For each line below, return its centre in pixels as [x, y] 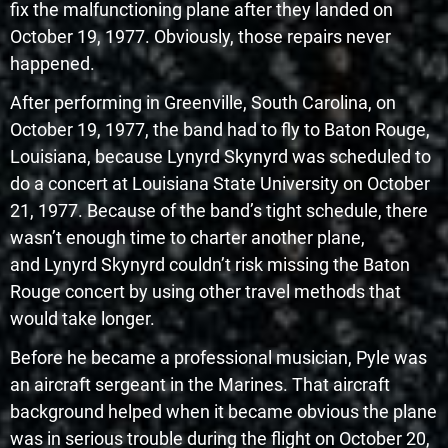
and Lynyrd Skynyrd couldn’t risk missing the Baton [210, 264]
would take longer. [82, 318]
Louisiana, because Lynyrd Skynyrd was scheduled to [220, 156]
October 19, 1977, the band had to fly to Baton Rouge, [220, 129]
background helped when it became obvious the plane [223, 411]
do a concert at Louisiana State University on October [220, 183]
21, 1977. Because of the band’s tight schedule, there [219, 210]
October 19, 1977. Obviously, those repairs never [200, 36]
